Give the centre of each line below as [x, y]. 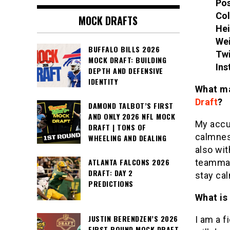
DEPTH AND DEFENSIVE [126, 71]
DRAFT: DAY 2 [110, 173]
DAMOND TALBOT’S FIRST [131, 106]
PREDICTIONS [111, 184]
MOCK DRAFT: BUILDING [127, 60]
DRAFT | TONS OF [117, 127]
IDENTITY [103, 82]
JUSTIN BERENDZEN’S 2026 [133, 219]
